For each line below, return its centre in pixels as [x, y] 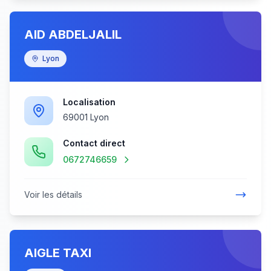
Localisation [89, 102]
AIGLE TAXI [58, 253]
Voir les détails [53, 194]
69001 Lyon [86, 117]
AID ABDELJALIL [73, 34]
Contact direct [94, 143]
